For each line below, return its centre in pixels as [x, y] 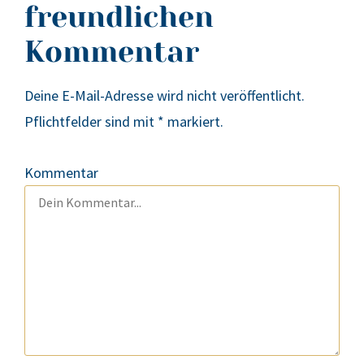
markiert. [194, 121]
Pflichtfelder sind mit [91, 121]
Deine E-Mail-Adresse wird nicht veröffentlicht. [165, 95]
